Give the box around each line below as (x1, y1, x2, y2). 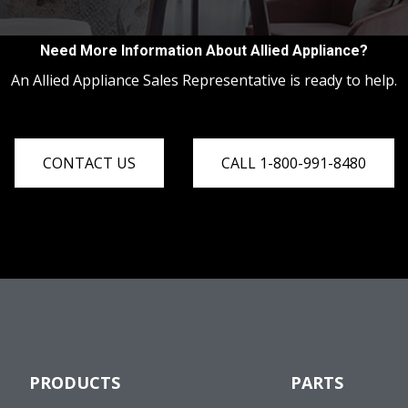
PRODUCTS (28, 372, 120, 394)
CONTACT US (42, 153, 136, 174)
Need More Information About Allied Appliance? (40, 42, 368, 60)
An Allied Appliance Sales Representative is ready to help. (11, 70, 397, 91)
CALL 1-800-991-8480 (220, 153, 366, 174)
